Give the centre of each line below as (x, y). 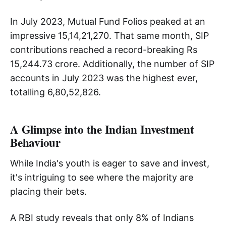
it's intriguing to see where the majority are (102, 177)
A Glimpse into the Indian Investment (102, 129)
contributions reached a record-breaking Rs (104, 49)
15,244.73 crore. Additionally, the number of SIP (112, 64)
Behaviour (35, 142)
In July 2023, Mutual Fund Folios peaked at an (108, 21)
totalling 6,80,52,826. (55, 92)
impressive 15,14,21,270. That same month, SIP (109, 35)
